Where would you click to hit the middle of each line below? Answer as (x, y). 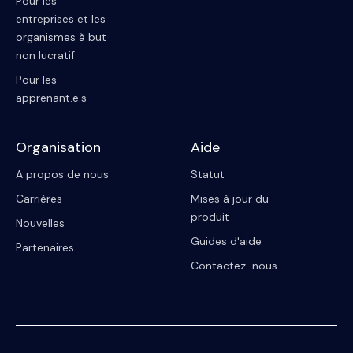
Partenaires (45, 247)
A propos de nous (62, 174)
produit (210, 216)
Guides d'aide (226, 241)
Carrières (39, 198)
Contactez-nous (234, 265)
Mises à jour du (230, 198)
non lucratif (45, 55)
